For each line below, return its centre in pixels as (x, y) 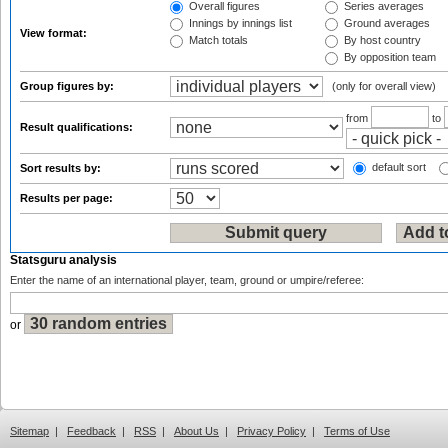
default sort (397, 167)
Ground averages (385, 23)
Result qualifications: (78, 127)
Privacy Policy (271, 431)
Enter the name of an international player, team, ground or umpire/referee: (187, 280)
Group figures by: (68, 86)
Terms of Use (357, 431)
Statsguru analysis (63, 260)
